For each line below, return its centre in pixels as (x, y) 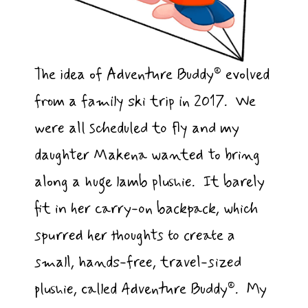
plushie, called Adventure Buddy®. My (151, 290)
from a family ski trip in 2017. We (145, 102)
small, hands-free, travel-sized (138, 263)
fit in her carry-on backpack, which (146, 209)
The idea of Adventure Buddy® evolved (152, 75)
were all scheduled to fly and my (137, 129)
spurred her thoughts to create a (135, 236)
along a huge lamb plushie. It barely (150, 183)
